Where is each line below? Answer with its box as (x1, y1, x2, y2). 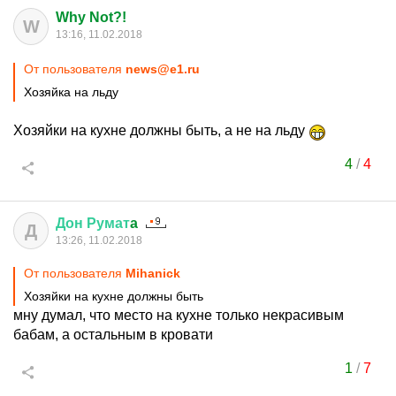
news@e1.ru (126, 62, 200, 76)
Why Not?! (56, 10, 126, 25)
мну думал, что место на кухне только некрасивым (13, 308, 344, 323)
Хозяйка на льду (24, 85, 118, 99)
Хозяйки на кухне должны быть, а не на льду (13, 123, 308, 138)
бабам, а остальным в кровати (13, 327, 213, 342)
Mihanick (126, 266, 180, 280)
